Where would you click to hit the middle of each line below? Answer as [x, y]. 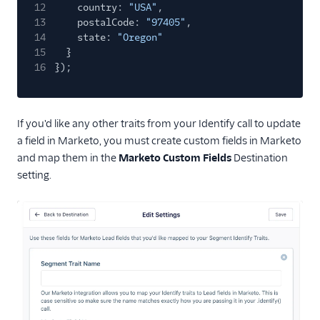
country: [100, 8]
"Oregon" [140, 38]
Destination [260, 158]
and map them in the [68, 158]
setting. [34, 175]
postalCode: [109, 23]
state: [94, 38]
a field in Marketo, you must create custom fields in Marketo [159, 141]
